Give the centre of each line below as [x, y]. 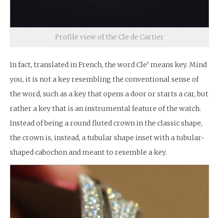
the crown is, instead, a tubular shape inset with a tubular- [107, 137]
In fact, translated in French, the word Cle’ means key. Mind [108, 64]
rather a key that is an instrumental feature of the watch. [105, 108]
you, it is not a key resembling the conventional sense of [104, 79]
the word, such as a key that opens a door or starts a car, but [109, 94]
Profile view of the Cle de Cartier [109, 37]
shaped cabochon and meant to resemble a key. [88, 152]
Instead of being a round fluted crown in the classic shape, [106, 123]
